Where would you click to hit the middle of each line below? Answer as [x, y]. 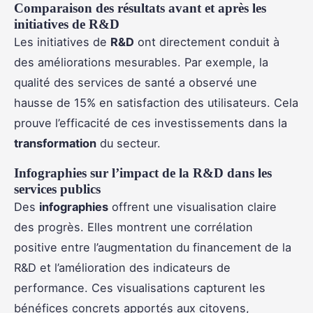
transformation [55, 143]
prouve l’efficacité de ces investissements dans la [151, 123]
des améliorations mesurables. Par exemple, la [141, 62]
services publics [57, 189]
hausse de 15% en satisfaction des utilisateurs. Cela [156, 102]
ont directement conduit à [207, 42]
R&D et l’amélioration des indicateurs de [122, 267]
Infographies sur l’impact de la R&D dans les [143, 173]
